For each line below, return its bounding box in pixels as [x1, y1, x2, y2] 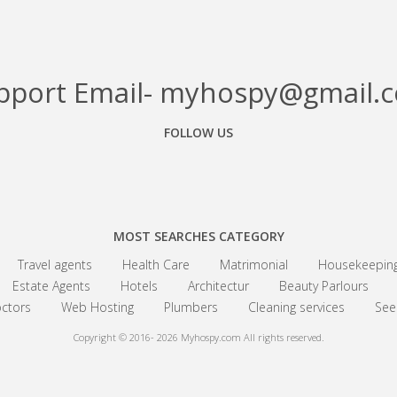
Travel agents [17, 256, 92, 273]
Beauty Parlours [278, 277, 369, 294]
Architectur [187, 277, 249, 294]
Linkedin [318, 152, 365, 169]
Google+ [221, 152, 269, 169]
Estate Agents [12, 277, 90, 294]
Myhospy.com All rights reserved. [180, 331, 324, 344]
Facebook [123, 152, 180, 169]
